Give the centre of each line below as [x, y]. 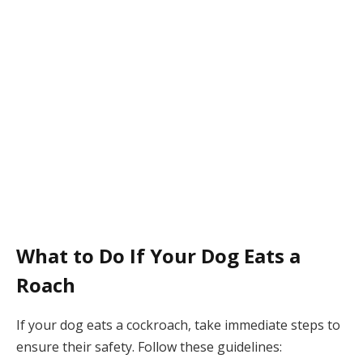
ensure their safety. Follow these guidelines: [149, 347]
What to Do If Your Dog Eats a [158, 256]
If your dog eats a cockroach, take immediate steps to [178, 325]
